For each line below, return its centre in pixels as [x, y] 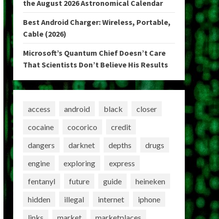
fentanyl [41, 181]
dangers [41, 145]
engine [39, 163]
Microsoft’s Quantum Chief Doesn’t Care [94, 53]
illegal [74, 199]
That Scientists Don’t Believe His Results [95, 65]
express [122, 163]
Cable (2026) [44, 34]
